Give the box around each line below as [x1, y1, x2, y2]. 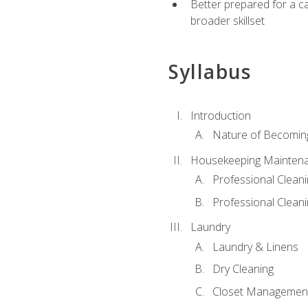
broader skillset [190, 13, 265, 29]
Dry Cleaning [212, 261, 274, 277]
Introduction [190, 107, 251, 123]
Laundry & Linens [212, 239, 298, 254]
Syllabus [168, 58, 252, 85]
